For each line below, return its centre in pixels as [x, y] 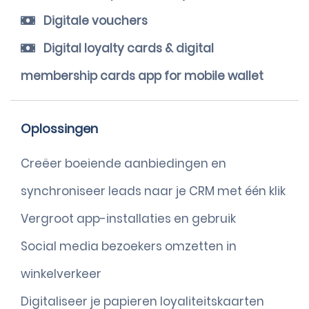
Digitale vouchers [94, 21]
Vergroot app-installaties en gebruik [128, 219]
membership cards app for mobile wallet [142, 76]
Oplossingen [59, 129]
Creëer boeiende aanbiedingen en [123, 163]
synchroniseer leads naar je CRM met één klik [153, 191]
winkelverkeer [61, 274]
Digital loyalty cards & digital [127, 48]
